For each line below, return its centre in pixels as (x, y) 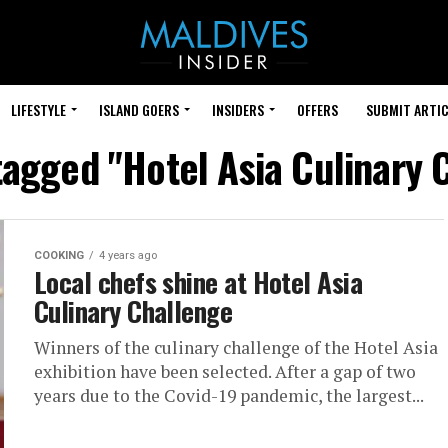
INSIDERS (238, 109)
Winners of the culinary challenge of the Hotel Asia (236, 347)
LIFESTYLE (38, 109)
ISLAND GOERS (139, 109)
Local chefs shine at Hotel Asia (198, 282)
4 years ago (128, 255)
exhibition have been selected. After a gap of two (225, 371)
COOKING (59, 255)
